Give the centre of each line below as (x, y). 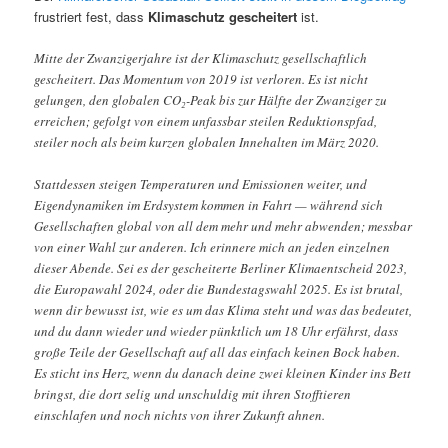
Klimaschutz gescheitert (223, 17)
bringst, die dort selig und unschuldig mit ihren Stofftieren (193, 394)
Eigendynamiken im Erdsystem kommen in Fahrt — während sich (209, 205)
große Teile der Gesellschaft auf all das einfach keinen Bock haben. (217, 352)
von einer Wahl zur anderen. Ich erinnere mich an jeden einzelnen (212, 247)
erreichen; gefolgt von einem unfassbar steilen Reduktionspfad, (206, 121)
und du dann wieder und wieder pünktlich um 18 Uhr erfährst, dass (216, 331)
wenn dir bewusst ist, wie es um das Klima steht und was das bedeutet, (223, 310)
